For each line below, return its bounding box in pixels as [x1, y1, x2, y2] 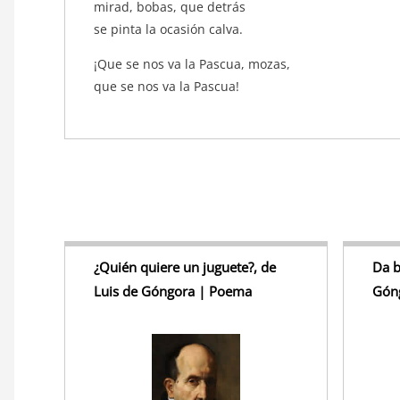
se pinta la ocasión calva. [94, 20, 246, 37]
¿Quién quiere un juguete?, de [94, 257, 276, 276]
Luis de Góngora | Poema [94, 281, 252, 300]
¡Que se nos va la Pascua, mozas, [94, 54, 294, 72]
